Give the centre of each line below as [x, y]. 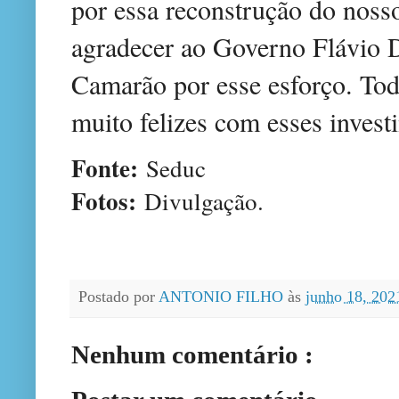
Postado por [118, 297]
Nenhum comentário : [192, 354]
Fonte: [109, 168]
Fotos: [104, 201]
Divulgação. [200, 201]
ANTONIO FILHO [223, 297]
